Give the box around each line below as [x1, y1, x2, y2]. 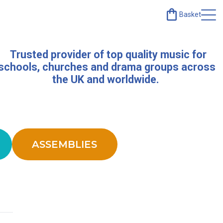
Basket [179, 10, 201, 18]
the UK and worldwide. [52, 73, 162, 86]
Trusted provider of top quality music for [7, 48, 207, 61]
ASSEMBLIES [32, 138, 98, 151]
